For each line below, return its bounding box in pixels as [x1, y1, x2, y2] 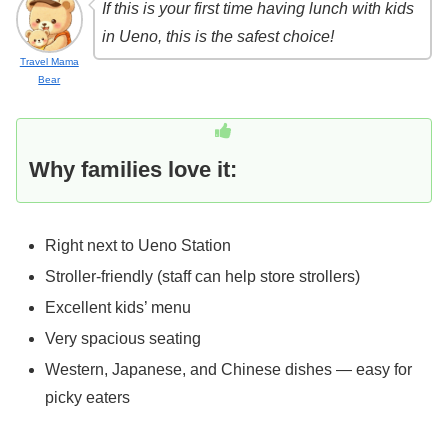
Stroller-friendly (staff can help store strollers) [45, 267, 361, 285]
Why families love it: [29, 156, 237, 182]
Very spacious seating [45, 330, 202, 348]
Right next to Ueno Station [45, 236, 232, 254]
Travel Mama [19, 55, 79, 67]
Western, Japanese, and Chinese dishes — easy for [45, 361, 413, 379]
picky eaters [45, 389, 131, 407]
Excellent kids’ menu [45, 298, 192, 316]
